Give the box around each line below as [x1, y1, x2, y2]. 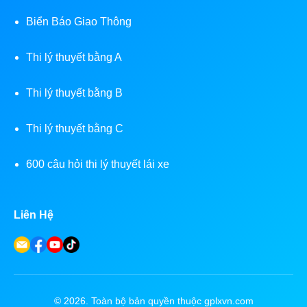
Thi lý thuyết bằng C [26, 123, 123, 135]
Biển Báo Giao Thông [26, 16, 132, 28]
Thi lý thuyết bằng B [26, 87, 123, 99]
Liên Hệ [14, 209, 53, 221]
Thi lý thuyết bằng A [26, 51, 122, 64]
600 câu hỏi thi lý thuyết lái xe [26, 158, 169, 171]
